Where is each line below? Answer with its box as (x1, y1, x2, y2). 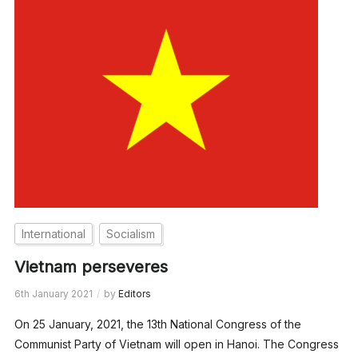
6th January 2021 (14, 287, 93, 300)
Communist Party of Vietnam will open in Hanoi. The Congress (14, 336, 339, 351)
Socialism (105, 226, 155, 241)
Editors (117, 287, 151, 300)
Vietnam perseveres (14, 257, 168, 276)
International (21, 226, 86, 241)
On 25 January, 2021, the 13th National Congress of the (14, 316, 301, 331)
